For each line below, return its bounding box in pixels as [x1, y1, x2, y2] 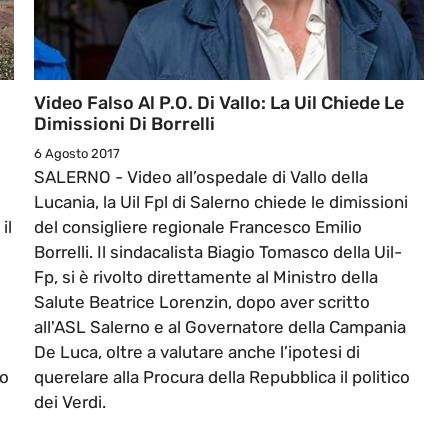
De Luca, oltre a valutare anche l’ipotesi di [34, 342, 360, 363]
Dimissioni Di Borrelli [34, 113, 215, 136]
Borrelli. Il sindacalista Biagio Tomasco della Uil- [34, 242, 402, 263]
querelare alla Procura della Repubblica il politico [34, 367, 410, 388]
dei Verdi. [34, 392, 106, 413]
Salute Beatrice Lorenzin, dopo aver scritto [34, 292, 370, 313]
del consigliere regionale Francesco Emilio [34, 217, 362, 238]
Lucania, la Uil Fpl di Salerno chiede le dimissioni [34, 192, 408, 213]
